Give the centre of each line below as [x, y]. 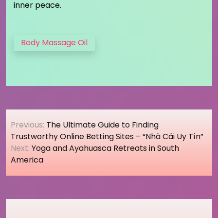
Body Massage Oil [54, 43]
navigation [43, 136]
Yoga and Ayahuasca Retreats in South [105, 148]
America [27, 160]
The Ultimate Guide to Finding [102, 125]
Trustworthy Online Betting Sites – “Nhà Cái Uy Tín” [107, 137]
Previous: [27, 125]
